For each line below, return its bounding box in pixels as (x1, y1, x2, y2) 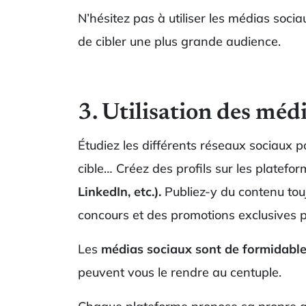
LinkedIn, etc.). (78, 183, 161, 199)
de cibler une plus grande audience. (78, 33, 281, 49)
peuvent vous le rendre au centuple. (78, 264, 281, 280)
